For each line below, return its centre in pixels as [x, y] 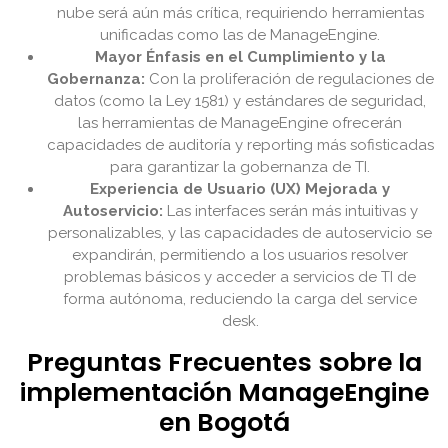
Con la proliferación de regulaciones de [289, 79]
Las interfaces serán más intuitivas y [290, 211]
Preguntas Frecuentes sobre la [224, 363]
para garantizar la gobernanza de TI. [240, 167]
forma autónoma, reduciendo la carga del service [240, 299]
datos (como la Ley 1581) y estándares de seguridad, [240, 101]
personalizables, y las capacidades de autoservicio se [240, 233]
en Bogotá [224, 423]
